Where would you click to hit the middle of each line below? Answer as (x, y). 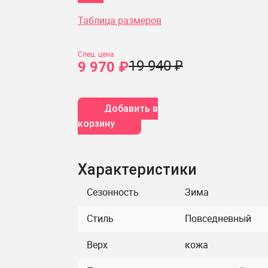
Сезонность (112, 192)
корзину (96, 124)
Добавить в (131, 109)
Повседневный (218, 218)
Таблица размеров (119, 20)
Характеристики (137, 170)
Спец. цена (96, 54)
